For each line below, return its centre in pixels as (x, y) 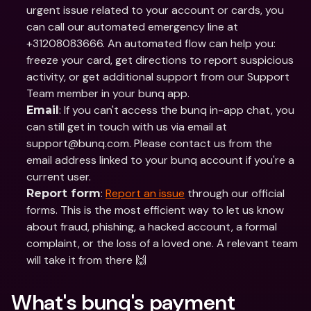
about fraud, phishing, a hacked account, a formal (152, 227)
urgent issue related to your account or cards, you (155, 10)
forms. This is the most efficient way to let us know (155, 210)
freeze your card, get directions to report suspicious (160, 60)
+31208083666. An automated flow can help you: (151, 43)
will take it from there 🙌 (86, 260)
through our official (235, 193)
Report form (64, 193)
